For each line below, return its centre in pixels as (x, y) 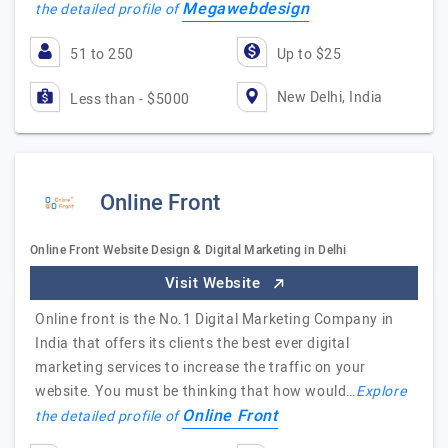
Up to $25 (308, 54)
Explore (381, 391)
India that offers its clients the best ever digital (192, 343)
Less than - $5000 (130, 99)
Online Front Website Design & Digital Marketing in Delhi (188, 250)
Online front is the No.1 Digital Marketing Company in (214, 319)
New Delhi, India (329, 97)
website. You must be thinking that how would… (196, 391)
